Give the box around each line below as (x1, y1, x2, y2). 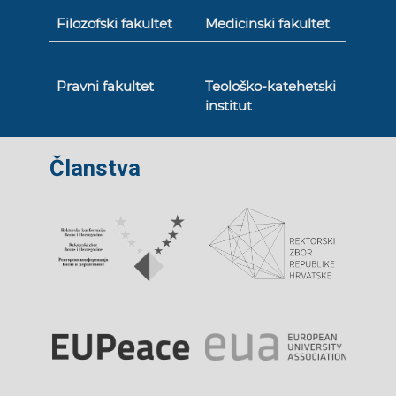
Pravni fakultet (57, 78, 155, 95)
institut (204, 97, 252, 114)
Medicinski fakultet (204, 15, 330, 32)
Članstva (49, 155, 141, 181)
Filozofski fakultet (57, 15, 173, 32)
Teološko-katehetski (204, 78, 336, 95)
